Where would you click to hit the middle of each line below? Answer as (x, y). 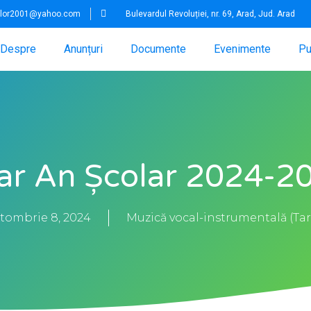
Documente (158, 49)
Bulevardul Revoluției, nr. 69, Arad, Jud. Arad (210, 14)
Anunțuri (83, 49)
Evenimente (242, 49)
